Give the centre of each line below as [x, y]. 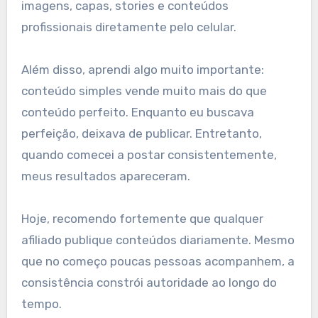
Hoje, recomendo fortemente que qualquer [142, 218]
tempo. [41, 303]
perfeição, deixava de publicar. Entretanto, [141, 133]
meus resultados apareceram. [105, 176]
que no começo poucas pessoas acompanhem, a [158, 261]
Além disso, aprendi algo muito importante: [142, 69]
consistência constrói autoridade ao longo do [149, 282]
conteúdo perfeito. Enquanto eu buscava [137, 112]
